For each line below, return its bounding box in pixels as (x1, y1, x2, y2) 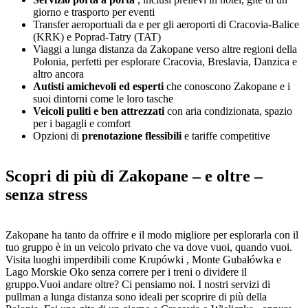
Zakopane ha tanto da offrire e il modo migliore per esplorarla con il (5, 228, 298, 241)
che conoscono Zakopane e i (164, 80, 290, 92)
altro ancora (33, 67, 84, 80)
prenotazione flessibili (82, 129, 181, 142)
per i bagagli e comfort (33, 117, 131, 129)
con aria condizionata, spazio (164, 104, 292, 117)
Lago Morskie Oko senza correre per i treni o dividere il (5, 265, 247, 278)
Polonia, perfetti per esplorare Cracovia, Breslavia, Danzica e (33, 55, 297, 67)
